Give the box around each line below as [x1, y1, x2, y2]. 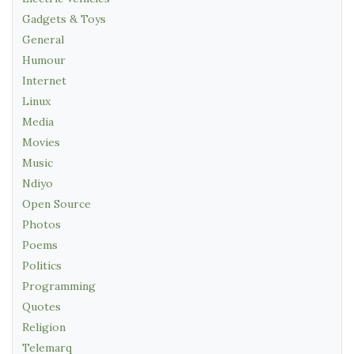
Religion [22, 319, 66, 334]
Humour [22, 52, 66, 67]
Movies [22, 134, 60, 149]
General [22, 32, 64, 47]
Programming [22, 278, 96, 293]
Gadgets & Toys [22, 11, 106, 26]
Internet [22, 73, 66, 88]
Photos [22, 217, 61, 232]
